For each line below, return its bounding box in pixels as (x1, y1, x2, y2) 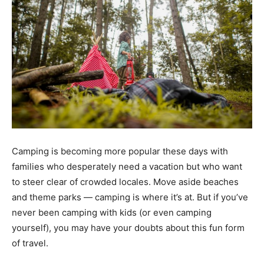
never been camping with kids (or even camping (12, 206, 212, 218)
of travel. (12, 237, 48, 249)
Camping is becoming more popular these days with (12, 145, 228, 157)
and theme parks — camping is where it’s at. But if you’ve (12, 191, 248, 203)
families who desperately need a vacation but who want (12, 160, 242, 172)
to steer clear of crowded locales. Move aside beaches (12, 176, 239, 187)
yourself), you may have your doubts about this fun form (12, 222, 245, 233)
